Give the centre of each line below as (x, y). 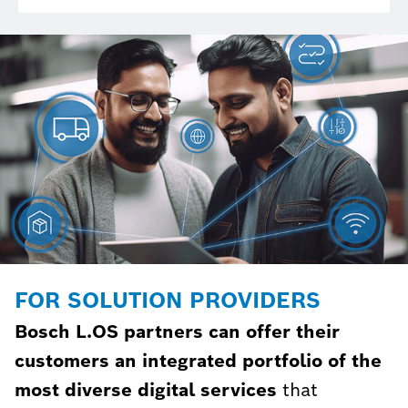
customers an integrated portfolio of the (198, 360)
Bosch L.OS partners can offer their (177, 331)
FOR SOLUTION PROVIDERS (168, 300)
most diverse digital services (146, 389)
